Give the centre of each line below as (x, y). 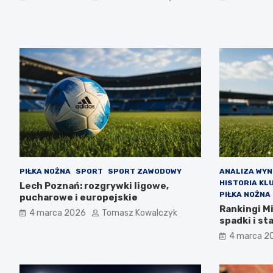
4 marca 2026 (58, 213)
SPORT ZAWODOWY (145, 171)
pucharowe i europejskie (79, 197)
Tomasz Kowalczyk (140, 213)
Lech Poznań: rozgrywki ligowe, (94, 186)
